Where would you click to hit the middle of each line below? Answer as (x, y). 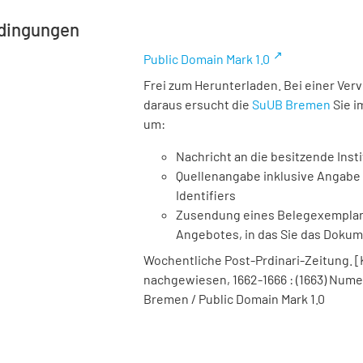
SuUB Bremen (291, 104)
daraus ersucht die (198, 104)
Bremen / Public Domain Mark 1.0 (234, 299)
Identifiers (206, 195)
